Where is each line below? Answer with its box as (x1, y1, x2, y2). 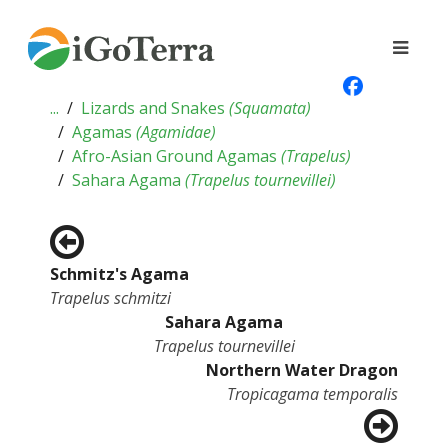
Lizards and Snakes (81, 97, 229, 119)
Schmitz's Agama (50, 263, 189, 285)
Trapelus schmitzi (50, 287, 171, 309)
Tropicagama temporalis (227, 383, 398, 405)
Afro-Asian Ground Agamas (72, 145, 281, 167)
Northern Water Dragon (206, 359, 398, 381)
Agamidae (141, 121, 211, 143)
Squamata (234, 97, 306, 119)
